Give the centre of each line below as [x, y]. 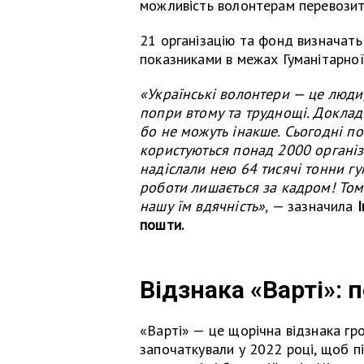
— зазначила [314, 206]
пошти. [162, 224]
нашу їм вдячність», [206, 206]
